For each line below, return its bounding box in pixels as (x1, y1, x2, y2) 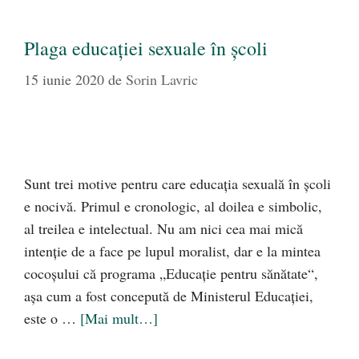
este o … (24, 309, 80, 329)
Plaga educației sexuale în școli (24, 35, 268, 62)
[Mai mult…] (80, 309, 158, 329)
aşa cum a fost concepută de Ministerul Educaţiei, (24, 286, 313, 306)
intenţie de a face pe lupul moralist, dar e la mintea (24, 241, 321, 261)
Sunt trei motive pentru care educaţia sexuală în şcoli (24, 174, 331, 194)
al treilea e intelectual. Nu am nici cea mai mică (24, 219, 303, 239)
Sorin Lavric (126, 70, 198, 90)
